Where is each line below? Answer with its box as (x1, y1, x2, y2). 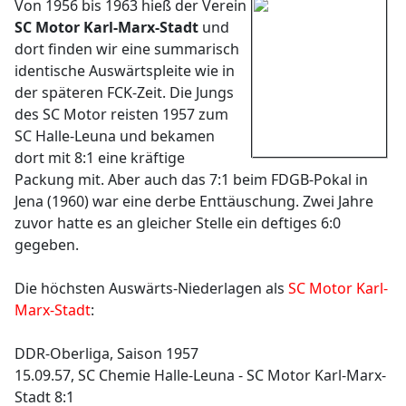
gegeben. (14, 235, 79, 255)
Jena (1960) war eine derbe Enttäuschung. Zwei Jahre (14, 191, 373, 211)
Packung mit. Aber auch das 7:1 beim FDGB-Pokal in (14, 169, 368, 189)
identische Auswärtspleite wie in (14, 61, 235, 81)
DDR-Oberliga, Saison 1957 (14, 343, 198, 363)
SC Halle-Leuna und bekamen (14, 126, 215, 146)
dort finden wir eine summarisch (14, 39, 239, 59)
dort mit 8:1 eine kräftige (14, 148, 185, 168)
